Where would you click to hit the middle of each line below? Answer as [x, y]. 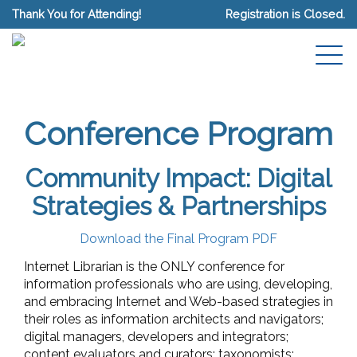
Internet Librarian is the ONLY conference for [154, 266]
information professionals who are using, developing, [178, 284]
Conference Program [178, 133]
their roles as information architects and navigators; [174, 319]
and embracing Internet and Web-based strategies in [178, 301]
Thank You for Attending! [76, 14]
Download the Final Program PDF [178, 238]
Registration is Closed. [285, 14]
